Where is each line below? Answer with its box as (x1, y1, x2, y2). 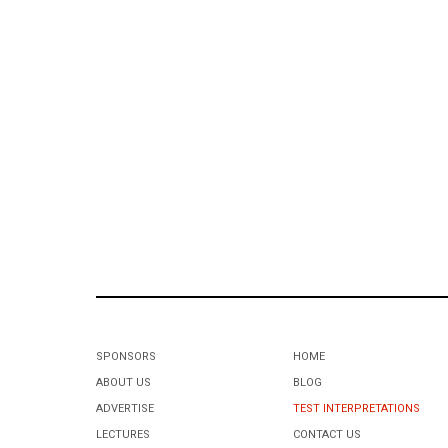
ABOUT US (96, 373, 151, 391)
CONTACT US (293, 425, 362, 443)
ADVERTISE (96, 399, 154, 417)
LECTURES (96, 425, 150, 443)
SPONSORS (96, 347, 156, 365)
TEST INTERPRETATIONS (293, 399, 421, 417)
